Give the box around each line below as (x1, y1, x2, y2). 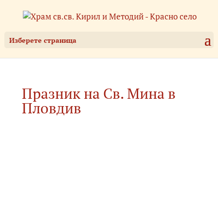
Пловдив (21, 98, 81, 118)
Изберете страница (9, 36, 76, 45)
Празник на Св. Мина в (21, 84, 176, 104)
